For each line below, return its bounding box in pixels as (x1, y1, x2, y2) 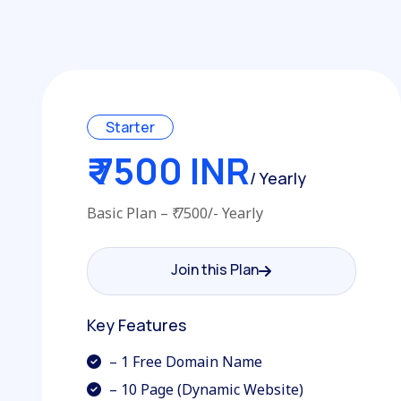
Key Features (87, 314, 186, 336)
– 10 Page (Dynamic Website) (106, 380, 303, 399)
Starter (106, 117, 155, 137)
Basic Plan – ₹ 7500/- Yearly (87, 203, 263, 223)
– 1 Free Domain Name (106, 352, 262, 371)
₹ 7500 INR (87, 146, 250, 195)
